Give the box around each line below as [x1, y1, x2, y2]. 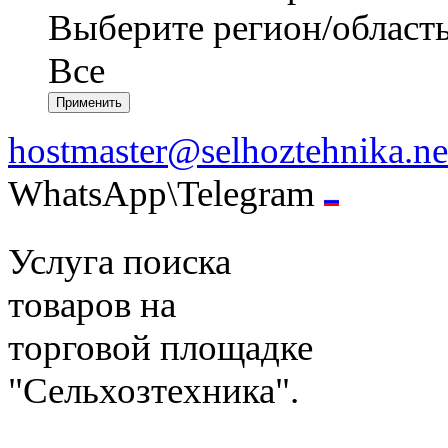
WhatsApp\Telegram [8, 173, 324, 215]
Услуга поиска [8, 241, 231, 283]
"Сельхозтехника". [8, 370, 299, 412]
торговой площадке [8, 327, 313, 369]
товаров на [8, 284, 176, 326]
